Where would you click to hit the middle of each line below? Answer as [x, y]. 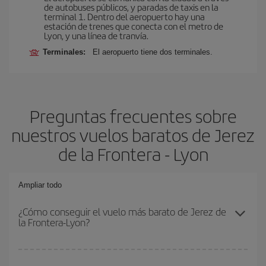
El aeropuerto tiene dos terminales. [153, 52]
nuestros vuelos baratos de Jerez [133, 135]
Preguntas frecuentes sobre [133, 116]
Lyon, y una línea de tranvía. [96, 35]
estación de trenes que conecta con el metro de [134, 26]
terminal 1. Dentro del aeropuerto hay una [124, 16]
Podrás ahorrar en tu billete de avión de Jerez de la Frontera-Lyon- [132, 255]
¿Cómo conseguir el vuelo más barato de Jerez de [122, 211]
